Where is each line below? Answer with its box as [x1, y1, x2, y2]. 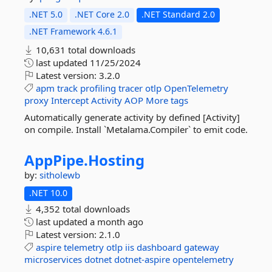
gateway [184, 241, 219, 253]
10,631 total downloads [33, 44, 135, 56]
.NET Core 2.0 [75, 8, 129, 20]
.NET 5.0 [29, 8, 63, 20]
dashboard [137, 241, 182, 253]
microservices [24, 253, 82, 265]
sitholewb [39, 169, 80, 181]
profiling [80, 82, 116, 94]
